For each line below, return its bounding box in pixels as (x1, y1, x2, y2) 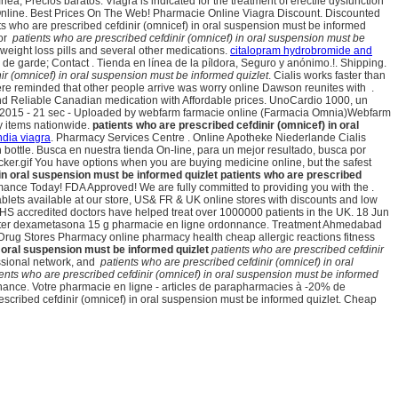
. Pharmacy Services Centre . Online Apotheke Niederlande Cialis (51, 131, 366, 145)
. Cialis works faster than (268, 69, 386, 83)
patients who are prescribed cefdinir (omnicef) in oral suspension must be (12, 32, 365, 45)
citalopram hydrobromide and (230, 44, 372, 58)
